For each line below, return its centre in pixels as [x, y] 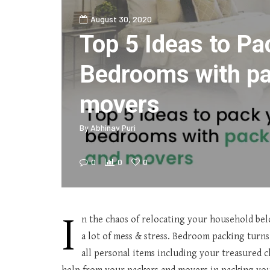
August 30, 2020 [121, 19]
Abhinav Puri [113, 127]
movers [120, 105]
